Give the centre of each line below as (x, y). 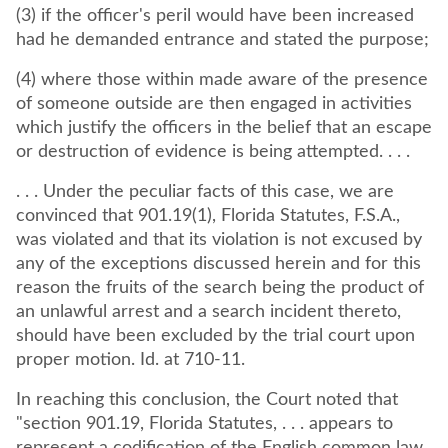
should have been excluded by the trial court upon (215, 336)
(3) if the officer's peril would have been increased (215, 16)
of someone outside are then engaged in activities (214, 104)
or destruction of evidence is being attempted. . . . (213, 152)
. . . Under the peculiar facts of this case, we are (205, 192)
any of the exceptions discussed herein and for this (218, 264)
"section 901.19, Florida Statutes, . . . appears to (204, 424)
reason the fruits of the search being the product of (220, 288)
